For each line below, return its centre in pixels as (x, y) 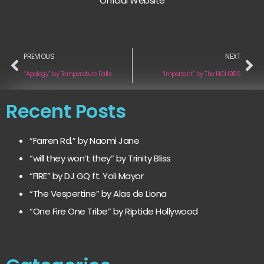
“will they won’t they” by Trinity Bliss (100, 158)
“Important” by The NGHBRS (201, 74)
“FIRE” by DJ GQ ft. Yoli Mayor (86, 176)
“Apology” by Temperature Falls (67, 74)
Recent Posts (66, 111)
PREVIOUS (39, 56)
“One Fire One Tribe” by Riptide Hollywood (114, 211)
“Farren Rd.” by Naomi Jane (84, 140)
